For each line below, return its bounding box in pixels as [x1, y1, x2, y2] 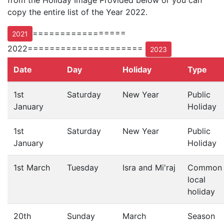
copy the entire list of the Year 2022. [7, 7, 147, 17]
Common [187, 162, 222, 172]
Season [187, 211, 215, 221]
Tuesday [67, 162, 98, 172]
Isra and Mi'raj [122, 162, 175, 172]
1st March [13, 162, 50, 172]
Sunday [67, 211, 95, 221]
